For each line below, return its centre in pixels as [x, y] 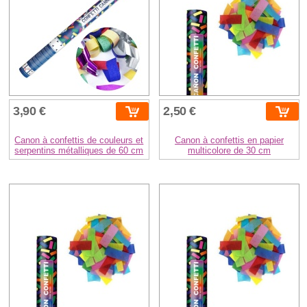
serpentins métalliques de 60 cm [79, 151]
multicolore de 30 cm [230, 151]
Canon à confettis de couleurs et [79, 140]
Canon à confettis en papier [230, 140]
